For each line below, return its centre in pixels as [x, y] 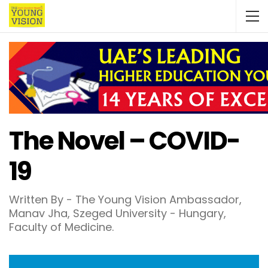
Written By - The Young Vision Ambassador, [125, 200]
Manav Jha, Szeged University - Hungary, [118, 213]
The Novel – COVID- [124, 141]
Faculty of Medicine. [61, 227]
